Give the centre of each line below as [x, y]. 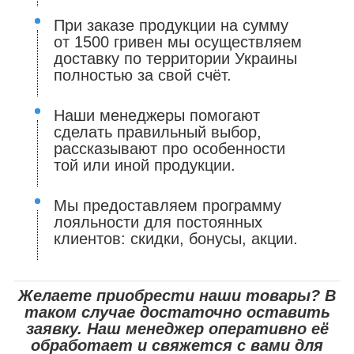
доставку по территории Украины [175, 59]
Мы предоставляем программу [168, 206]
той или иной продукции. [145, 166]
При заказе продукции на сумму [171, 26]
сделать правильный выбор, [158, 132]
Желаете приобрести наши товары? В [177, 296]
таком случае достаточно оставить [177, 313]
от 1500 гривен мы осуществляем [178, 42]
